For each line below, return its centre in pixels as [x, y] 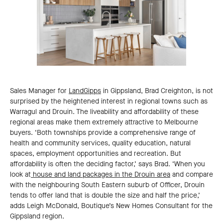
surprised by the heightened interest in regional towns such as [109, 102]
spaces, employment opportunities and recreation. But [96, 154]
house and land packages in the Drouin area [101, 175]
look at [20, 175]
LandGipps [85, 91]
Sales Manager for [39, 91]
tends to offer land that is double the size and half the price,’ [105, 196]
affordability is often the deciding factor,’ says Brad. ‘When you [108, 164]
